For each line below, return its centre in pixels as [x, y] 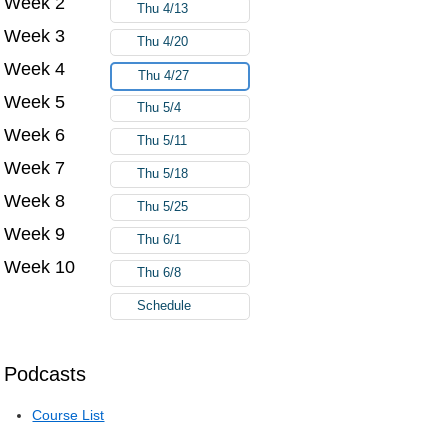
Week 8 [35, 200]
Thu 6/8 [159, 272]
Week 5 [35, 101]
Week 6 [35, 134]
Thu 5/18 [163, 173]
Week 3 [35, 35]
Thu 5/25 [163, 206]
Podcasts [45, 373]
